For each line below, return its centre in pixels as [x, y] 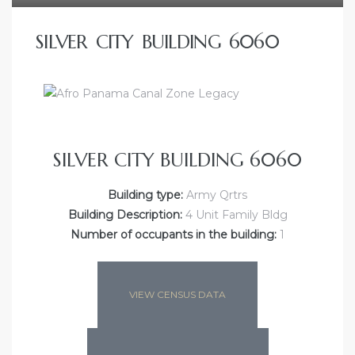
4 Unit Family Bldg [235, 215]
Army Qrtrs [215, 195]
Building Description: [125, 215]
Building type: [145, 195]
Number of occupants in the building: [174, 235]
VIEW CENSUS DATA [177, 295]
